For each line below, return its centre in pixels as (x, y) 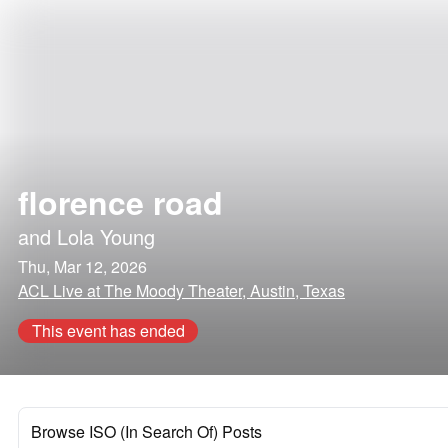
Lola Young (106, 236)
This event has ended (108, 330)
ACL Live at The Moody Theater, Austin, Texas (181, 290)
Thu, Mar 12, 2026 (82, 266)
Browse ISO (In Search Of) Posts (146, 431)
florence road (120, 202)
